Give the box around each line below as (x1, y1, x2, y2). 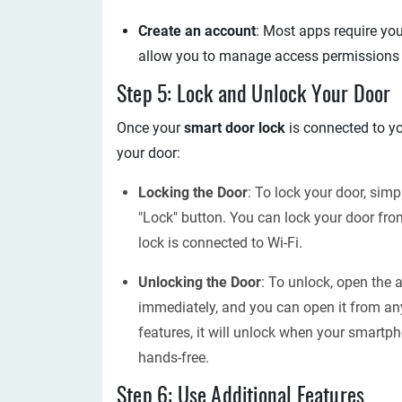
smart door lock (184, 119, 285, 136)
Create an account (138, 22, 256, 39)
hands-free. (138, 349, 209, 366)
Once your (117, 119, 184, 136)
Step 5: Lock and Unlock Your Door (117, 85, 391, 107)
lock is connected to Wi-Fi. (138, 234, 302, 251)
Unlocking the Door (138, 274, 261, 291)
